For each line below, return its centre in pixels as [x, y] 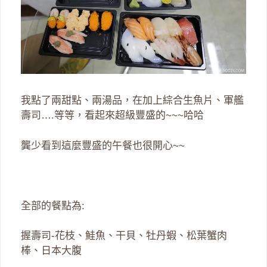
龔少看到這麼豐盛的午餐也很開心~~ [103, 145]
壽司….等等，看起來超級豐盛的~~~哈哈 [112, 116]
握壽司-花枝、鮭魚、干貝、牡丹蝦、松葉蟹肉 [124, 236]
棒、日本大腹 [51, 251]
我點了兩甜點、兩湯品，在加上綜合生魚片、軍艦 [132, 101]
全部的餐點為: [53, 206]
